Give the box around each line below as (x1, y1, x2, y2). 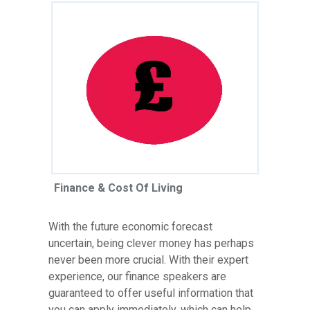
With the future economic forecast (48, 219, 212, 233)
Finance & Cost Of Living (54, 181, 183, 194)
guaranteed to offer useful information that (48, 286, 253, 300)
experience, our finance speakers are (48, 269, 226, 283)
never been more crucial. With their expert (48, 253, 248, 266)
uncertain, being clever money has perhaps (48, 236, 254, 250)
